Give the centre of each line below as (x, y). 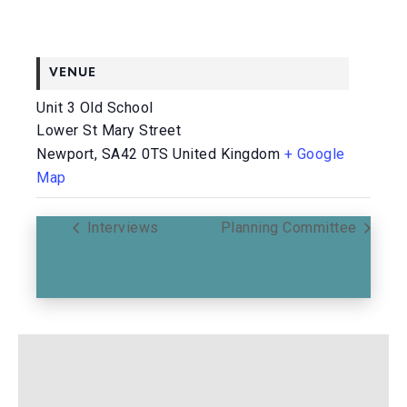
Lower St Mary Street (109, 130)
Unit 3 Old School (95, 108)
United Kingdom (226, 154)
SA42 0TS (135, 154)
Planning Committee (290, 227)
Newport (65, 154)
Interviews (121, 227)
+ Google (314, 154)
